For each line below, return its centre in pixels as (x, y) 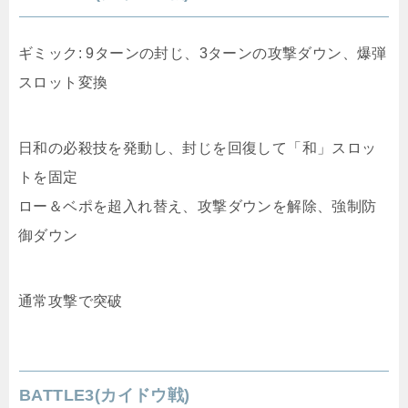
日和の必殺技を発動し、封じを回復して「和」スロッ (198, 148)
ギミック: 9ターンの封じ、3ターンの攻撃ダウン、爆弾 (203, 54)
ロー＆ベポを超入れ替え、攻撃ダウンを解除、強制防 (198, 207)
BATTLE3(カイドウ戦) (105, 396)
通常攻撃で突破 (71, 301)
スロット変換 (63, 83)
